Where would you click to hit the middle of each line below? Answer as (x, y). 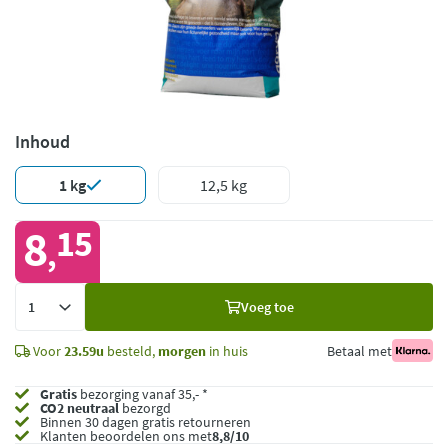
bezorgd (145, 408)
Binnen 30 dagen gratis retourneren (144, 422)
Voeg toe (267, 306)
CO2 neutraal (79, 408)
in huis (227, 350)
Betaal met (359, 350)
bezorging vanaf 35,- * (142, 394)
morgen (182, 350)
